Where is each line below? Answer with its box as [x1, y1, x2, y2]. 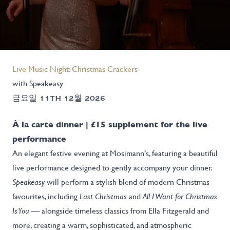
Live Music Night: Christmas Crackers [12, 64, 138, 74]
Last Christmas [80, 191, 127, 202]
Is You [12, 206, 29, 216]
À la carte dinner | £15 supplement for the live [12, 120, 207, 130]
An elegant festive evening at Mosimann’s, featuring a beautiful [12, 148, 218, 159]
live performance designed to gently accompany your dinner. [12, 163, 213, 173]
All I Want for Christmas [143, 191, 217, 202]
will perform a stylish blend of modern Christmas [45, 177, 209, 187]
